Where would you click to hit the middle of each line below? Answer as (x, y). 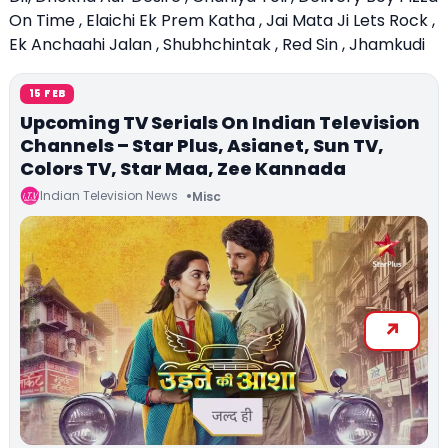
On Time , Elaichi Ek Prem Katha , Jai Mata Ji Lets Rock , (222, 20)
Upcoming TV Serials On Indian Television (220, 122)
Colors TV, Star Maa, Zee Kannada (183, 168)
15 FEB (47, 93)
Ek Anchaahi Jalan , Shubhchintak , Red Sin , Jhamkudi (217, 44)
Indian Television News (109, 195)
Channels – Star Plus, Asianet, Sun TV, (202, 145)
